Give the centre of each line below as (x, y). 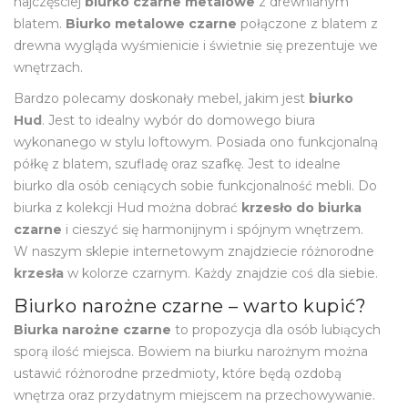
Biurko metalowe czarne (151, 23)
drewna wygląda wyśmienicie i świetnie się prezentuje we (196, 45)
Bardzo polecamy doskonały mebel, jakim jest (161, 98)
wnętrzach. (48, 67)
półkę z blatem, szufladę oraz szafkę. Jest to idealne (177, 163)
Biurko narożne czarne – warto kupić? (190, 306)
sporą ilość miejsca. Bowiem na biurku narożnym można (191, 351)
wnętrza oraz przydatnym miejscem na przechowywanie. (194, 395)
